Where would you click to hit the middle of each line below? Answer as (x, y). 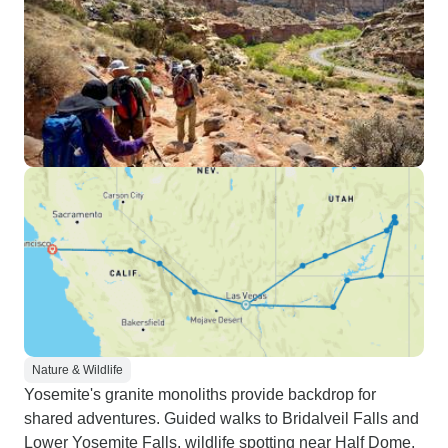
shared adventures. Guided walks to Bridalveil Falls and (221, 418)
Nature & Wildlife (77, 370)
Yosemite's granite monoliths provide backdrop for (200, 394)
